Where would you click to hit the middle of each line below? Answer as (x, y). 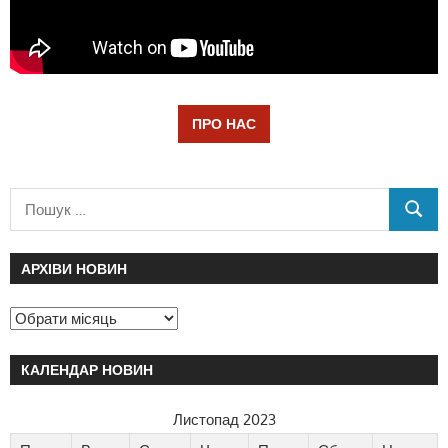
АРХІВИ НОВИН (74, 269)
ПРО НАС (224, 123)
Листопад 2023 (224, 420)
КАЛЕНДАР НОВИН (87, 370)
